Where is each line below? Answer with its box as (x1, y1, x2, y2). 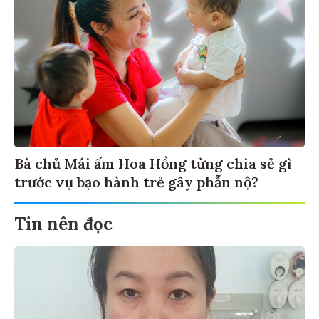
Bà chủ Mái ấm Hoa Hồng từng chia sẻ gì (14, 155, 292, 173)
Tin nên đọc (14, 213, 113, 236)
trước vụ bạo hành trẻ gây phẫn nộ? (14, 173, 258, 192)
